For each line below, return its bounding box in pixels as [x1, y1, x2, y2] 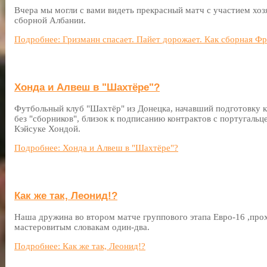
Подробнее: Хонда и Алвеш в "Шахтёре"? [14, 143, 178, 153]
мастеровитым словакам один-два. [14, 222, 150, 232]
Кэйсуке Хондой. [14, 124, 80, 133]
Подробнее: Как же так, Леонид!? [14, 241, 145, 251]
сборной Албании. [14, 15, 86, 25]
